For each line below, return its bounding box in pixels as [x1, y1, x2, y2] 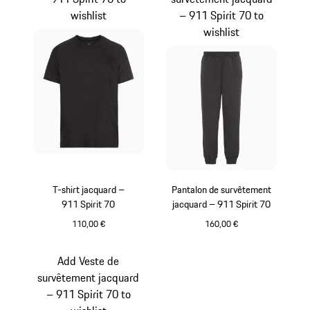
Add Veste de [57, 253, 120, 270]
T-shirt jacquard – [52, 181, 125, 197]
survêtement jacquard [37, 269, 140, 286]
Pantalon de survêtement [172, 181, 272, 197]
